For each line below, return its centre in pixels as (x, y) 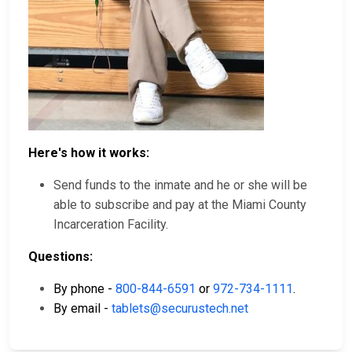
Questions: (60, 257)
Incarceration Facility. (111, 225)
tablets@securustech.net (180, 309)
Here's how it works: (89, 153)
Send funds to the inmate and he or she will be (180, 185)
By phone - (84, 289)
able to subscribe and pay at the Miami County (180, 205)
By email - (82, 309)
